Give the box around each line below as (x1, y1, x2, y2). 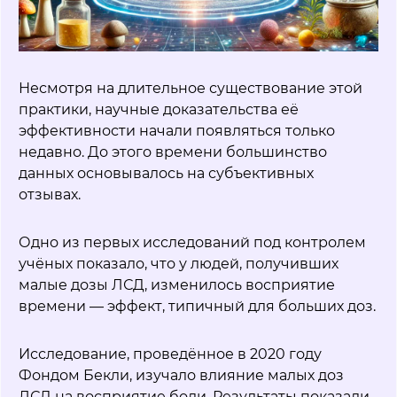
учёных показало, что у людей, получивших (19, 254, 339, 272)
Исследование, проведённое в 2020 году (19, 345, 322, 362)
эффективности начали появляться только (19, 121, 335, 139)
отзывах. (19, 185, 81, 203)
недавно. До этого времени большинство (19, 143, 327, 160)
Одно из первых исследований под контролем (19, 233, 366, 251)
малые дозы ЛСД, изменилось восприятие (19, 276, 335, 293)
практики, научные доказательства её (19, 100, 299, 118)
